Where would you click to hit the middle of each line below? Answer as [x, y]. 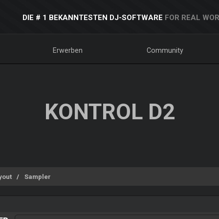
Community [165, 50]
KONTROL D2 [109, 112]
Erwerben [67, 50]
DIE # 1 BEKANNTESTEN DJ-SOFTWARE [92, 18]
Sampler [38, 176]
